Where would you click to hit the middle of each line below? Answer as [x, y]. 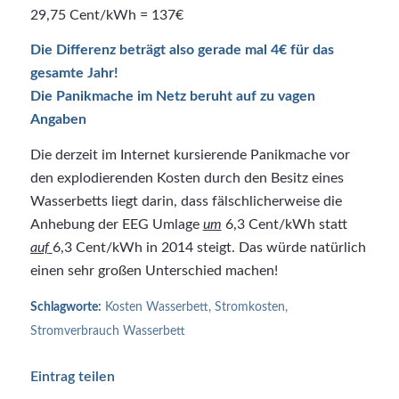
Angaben [58, 120]
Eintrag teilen [72, 376]
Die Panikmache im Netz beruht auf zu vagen [172, 97]
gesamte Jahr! [74, 73]
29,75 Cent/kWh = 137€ [106, 15]
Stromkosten [249, 306]
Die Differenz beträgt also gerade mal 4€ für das [182, 50]
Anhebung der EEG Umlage [116, 224]
